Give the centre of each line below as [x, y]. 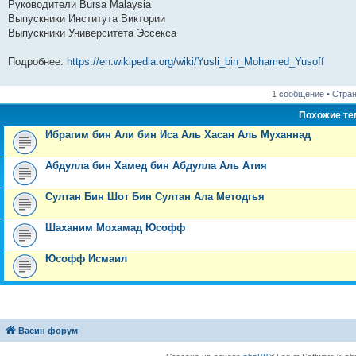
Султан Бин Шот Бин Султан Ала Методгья [155, 197]
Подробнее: [37, 62]
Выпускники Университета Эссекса [92, 33]
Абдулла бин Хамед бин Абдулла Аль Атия [156, 166]
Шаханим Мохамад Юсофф [115, 228]
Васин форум [48, 331]
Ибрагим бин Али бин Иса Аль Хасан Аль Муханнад [178, 135]
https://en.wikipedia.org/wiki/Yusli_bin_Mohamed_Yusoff [195, 62]
